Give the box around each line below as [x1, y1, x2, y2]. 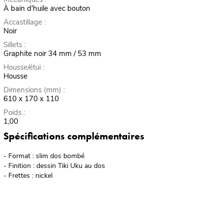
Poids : [3, 108, 25, 118]
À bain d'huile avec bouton [3, 3, 90, 14]
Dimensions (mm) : [3, 85, 65, 95]
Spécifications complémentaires [3, 130, 144, 143]
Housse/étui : [3, 62, 44, 73]
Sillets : [3, 40, 26, 50]
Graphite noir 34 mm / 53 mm [3, 49, 101, 59]
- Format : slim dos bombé [3, 151, 84, 161]
